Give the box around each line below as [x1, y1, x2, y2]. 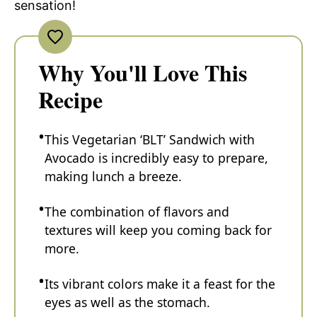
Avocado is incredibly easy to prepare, [45, 149, 268, 166]
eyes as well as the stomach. [45, 294, 210, 311]
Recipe [38, 83, 103, 116]
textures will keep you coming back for [45, 221, 272, 238]
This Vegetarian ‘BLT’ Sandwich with [45, 131, 255, 148]
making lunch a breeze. [45, 168, 182, 185]
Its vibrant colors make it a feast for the [45, 275, 275, 292]
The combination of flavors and [45, 203, 229, 220]
